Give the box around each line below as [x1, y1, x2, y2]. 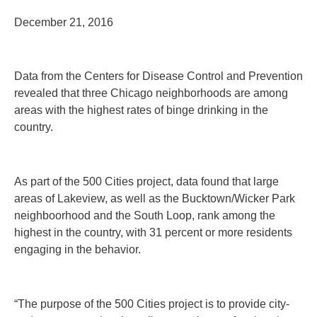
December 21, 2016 [14, 16, 113, 28]
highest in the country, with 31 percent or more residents [14, 226, 292, 239]
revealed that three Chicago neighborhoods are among [14, 87, 288, 100]
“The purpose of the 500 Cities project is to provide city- [14, 298, 289, 311]
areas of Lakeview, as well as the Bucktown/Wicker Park [14, 192, 295, 205]
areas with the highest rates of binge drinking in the [14, 104, 268, 117]
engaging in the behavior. [14, 243, 141, 256]
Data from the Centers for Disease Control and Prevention [14, 70, 303, 83]
